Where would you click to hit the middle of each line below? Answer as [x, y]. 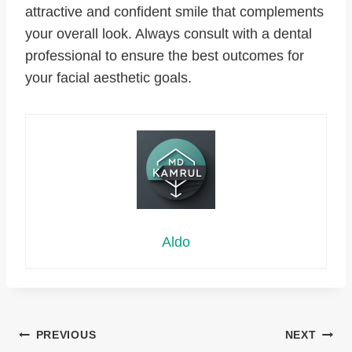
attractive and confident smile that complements [174, 12]
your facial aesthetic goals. [108, 78]
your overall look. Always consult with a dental [169, 34]
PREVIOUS [66, 335]
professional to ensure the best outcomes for [165, 56]
